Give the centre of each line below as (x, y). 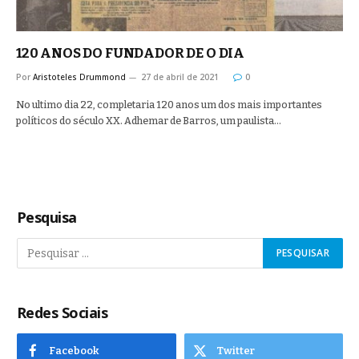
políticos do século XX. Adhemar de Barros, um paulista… (149, 121)
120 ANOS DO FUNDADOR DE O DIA (131, 53)
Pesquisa (47, 217)
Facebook (74, 351)
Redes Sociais (62, 313)
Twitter (235, 351)
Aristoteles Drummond (79, 77)
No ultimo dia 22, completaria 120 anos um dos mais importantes (169, 105)
